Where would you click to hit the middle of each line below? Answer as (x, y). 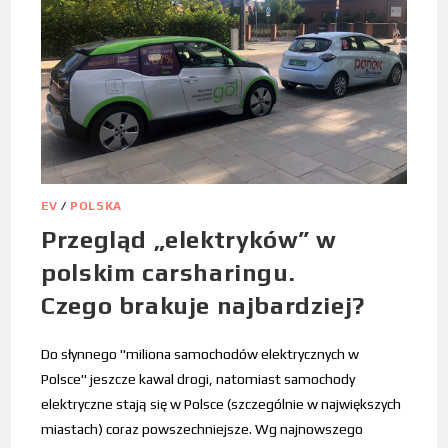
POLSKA (96, 205)
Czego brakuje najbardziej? (203, 305)
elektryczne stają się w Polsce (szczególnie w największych (221, 403)
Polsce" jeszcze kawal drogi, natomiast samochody (198, 378)
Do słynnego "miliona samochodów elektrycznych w (200, 353)
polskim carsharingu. (168, 272)
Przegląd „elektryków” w (189, 239)
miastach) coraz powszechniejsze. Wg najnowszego (202, 428)
